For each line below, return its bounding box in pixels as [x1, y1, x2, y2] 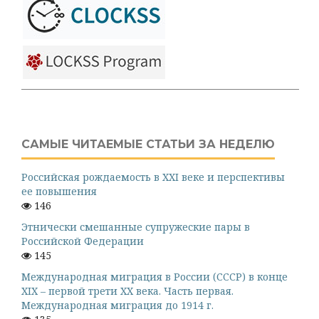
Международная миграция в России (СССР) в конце [21, 270, 288, 284]
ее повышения [21, 184, 97, 199]
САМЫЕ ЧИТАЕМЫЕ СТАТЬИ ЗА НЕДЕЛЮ [21, 137, 275, 152]
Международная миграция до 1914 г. [21, 298, 214, 313]
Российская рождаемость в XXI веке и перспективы [21, 170, 285, 184]
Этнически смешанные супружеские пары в [21, 220, 250, 234]
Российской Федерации [21, 234, 144, 249]
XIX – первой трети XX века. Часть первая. [21, 284, 234, 298]
